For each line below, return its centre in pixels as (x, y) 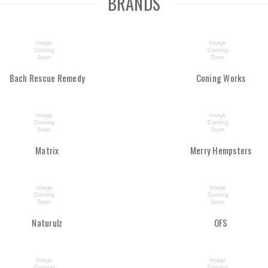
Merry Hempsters (221, 150)
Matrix (47, 150)
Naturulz (47, 223)
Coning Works (221, 78)
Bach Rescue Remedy (47, 78)
